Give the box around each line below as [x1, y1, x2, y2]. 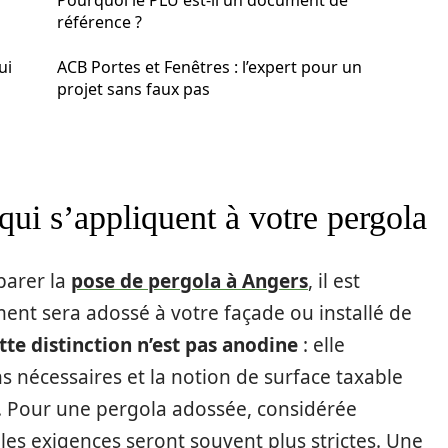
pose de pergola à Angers [71, 267, 308, 294]
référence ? [57, 11, 142, 33]
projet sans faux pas [57, 78, 210, 100]
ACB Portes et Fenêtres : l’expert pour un [57, 56, 362, 78]
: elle [298, 331, 345, 358]
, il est [308, 267, 360, 294]
